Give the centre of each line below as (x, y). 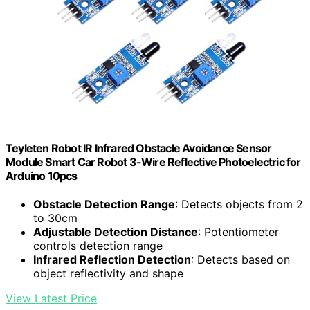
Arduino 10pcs (42, 175)
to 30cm (55, 218)
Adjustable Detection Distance (116, 232)
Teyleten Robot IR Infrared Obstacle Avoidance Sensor (139, 148)
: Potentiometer (238, 232)
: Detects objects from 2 (239, 204)
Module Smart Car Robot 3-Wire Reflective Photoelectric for (153, 162)
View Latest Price (51, 299)
